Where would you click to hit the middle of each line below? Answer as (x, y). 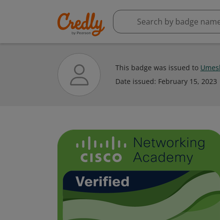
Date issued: (137, 81)
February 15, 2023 (188, 81)
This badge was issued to (158, 68)
